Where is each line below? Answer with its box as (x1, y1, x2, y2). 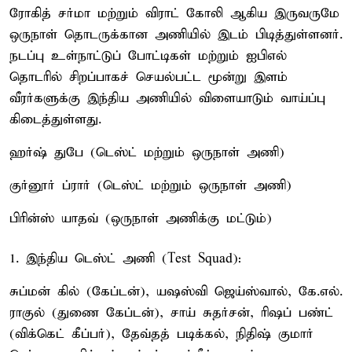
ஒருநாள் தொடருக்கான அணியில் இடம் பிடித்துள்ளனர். (9, 26, 343, 43)
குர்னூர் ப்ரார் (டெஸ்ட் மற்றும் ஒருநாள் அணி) (9, 177, 291, 194)
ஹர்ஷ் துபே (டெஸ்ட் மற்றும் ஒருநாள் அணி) (9, 144, 284, 161)
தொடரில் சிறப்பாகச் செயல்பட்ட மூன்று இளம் (9, 68, 288, 86)
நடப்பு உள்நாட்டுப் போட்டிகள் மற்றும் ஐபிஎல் (9, 47, 287, 64)
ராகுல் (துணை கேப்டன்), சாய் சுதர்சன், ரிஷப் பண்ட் (9, 304, 333, 321)
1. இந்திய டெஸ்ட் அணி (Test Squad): (9, 250, 241, 267)
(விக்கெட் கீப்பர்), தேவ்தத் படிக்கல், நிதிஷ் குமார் (9, 325, 313, 343)
